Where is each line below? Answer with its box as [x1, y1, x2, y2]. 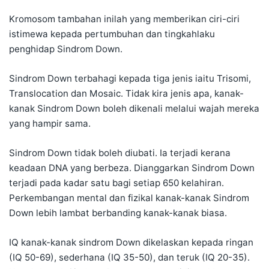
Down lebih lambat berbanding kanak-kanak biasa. [9, 207, 227, 219]
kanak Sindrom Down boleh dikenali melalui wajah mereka [9, 103, 259, 115]
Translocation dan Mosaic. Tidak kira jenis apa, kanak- [9, 88, 244, 100]
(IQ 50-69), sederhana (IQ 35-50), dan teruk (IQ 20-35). [9, 252, 250, 264]
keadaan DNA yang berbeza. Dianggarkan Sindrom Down [9, 162, 255, 174]
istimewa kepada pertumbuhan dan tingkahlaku [9, 28, 215, 40]
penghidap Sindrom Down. [9, 43, 122, 55]
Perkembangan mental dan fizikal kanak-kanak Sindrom [9, 192, 249, 204]
